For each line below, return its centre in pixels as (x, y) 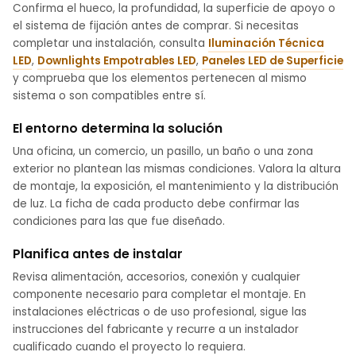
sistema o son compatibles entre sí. (109, 96)
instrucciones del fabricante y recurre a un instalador (156, 330)
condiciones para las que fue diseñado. (119, 222)
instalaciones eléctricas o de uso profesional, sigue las (160, 312)
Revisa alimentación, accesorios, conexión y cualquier (157, 277)
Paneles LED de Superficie (273, 61)
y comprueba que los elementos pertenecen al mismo (160, 79)
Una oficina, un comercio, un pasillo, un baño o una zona (163, 152)
